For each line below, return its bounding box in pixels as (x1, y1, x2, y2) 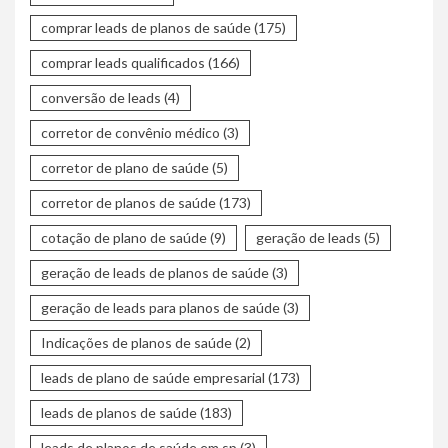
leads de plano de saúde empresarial (41, 368, 265, 386)
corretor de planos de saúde (41, 193, 216, 211)
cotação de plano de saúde (41, 228, 207, 246)
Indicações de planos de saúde (41, 333, 232, 351)
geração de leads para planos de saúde (41, 298, 280, 316)
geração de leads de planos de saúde (41, 263, 269, 281)
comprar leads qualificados (41, 53, 205, 71)
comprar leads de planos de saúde (41, 18, 251, 36)
